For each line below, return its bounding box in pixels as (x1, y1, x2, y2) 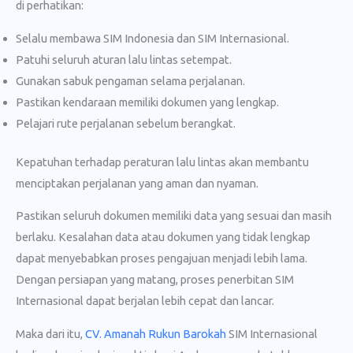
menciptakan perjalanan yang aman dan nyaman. (16, 176, 258, 190)
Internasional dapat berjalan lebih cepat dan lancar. (16, 294, 274, 308)
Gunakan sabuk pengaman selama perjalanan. (16, 73, 245, 87)
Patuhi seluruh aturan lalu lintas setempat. (16, 52, 232, 66)
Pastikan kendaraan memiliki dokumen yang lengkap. (16, 95, 279, 109)
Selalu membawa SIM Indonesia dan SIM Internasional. (16, 31, 289, 45)
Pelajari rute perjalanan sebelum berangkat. (16, 116, 236, 130)
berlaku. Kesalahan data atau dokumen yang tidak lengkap (16, 230, 310, 244)
